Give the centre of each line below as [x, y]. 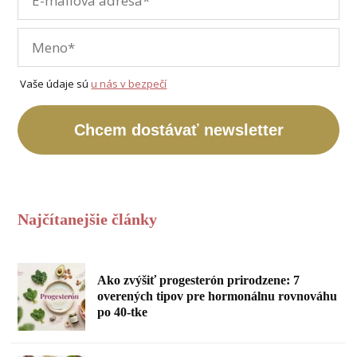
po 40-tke [123, 312]
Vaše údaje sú [56, 83]
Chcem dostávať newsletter [178, 129]
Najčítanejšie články [88, 219]
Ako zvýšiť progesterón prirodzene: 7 [199, 280]
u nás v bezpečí [129, 83]
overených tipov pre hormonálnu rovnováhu [218, 296]
